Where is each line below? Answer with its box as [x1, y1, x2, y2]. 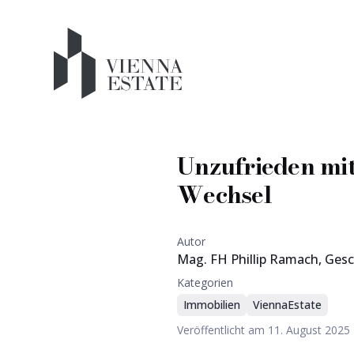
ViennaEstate [253, 297, 322, 312]
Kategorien [177, 275, 233, 290]
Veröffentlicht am [177, 322, 268, 337]
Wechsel [177, 176, 272, 213]
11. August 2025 [268, 322, 350, 337]
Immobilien [183, 297, 240, 312]
